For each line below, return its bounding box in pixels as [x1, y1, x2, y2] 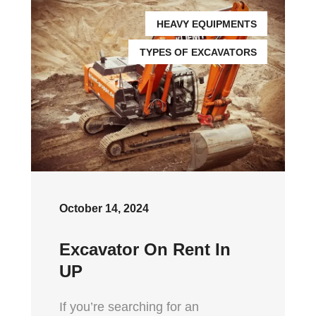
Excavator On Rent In [59, 239, 231, 259]
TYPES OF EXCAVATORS [140, 46, 257, 58]
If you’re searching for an [59, 299, 199, 314]
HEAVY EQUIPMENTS [157, 18, 257, 30]
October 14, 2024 [59, 202, 149, 214]
